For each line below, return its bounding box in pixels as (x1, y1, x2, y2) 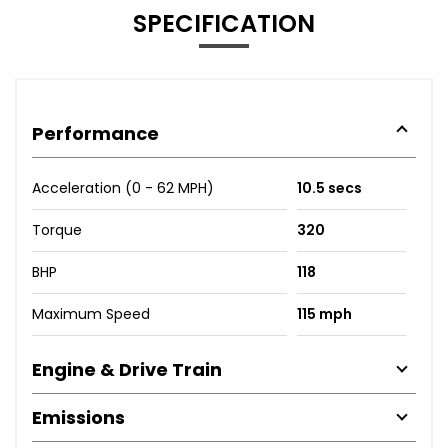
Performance (32, 120, 159, 146)
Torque (32, 219, 82, 240)
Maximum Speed (32, 303, 150, 324)
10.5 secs (296, 177, 362, 198)
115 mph (296, 303, 352, 324)
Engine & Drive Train (32, 356, 222, 382)
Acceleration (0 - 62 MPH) (32, 177, 214, 198)
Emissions (32, 404, 125, 430)
